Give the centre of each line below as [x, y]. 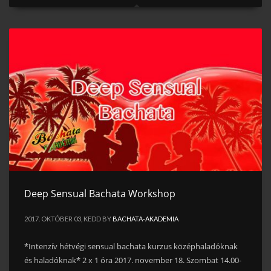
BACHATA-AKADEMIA [145, 218]
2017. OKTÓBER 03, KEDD [63, 218]
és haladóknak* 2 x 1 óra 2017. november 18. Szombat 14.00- [133, 260]
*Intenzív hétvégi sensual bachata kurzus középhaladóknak [131, 246]
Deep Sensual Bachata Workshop [100, 193]
